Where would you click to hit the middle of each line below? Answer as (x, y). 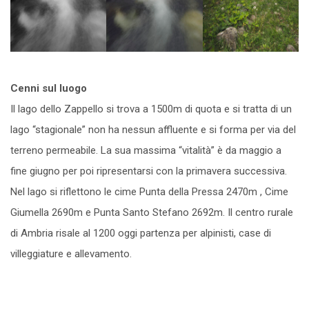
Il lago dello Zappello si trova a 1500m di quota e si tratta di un (151, 109)
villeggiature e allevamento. (71, 253)
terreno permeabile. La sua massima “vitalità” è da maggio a (146, 150)
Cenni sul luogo (49, 88)
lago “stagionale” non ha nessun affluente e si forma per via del (153, 129)
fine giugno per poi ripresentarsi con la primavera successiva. (149, 171)
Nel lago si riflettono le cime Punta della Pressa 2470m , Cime (149, 191)
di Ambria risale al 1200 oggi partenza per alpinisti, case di (141, 233)
